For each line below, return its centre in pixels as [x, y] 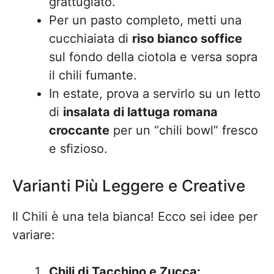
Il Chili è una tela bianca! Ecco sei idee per [135, 217]
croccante [79, 130]
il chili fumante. [93, 75]
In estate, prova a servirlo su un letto [155, 94]
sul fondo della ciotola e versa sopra [153, 57]
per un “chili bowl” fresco [184, 130]
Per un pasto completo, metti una [145, 20]
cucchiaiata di [91, 39]
